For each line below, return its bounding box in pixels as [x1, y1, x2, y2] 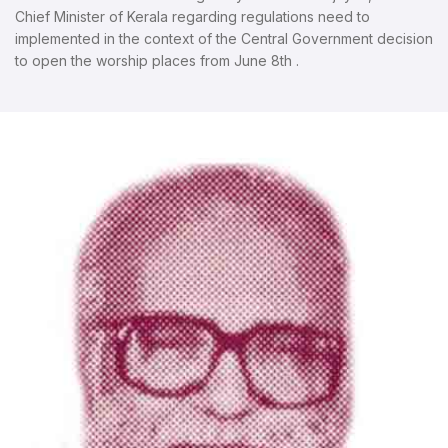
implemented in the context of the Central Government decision [15, 30, 433, 48]
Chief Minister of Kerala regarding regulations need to [15, 8, 370, 26]
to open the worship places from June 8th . [15, 52, 299, 70]
